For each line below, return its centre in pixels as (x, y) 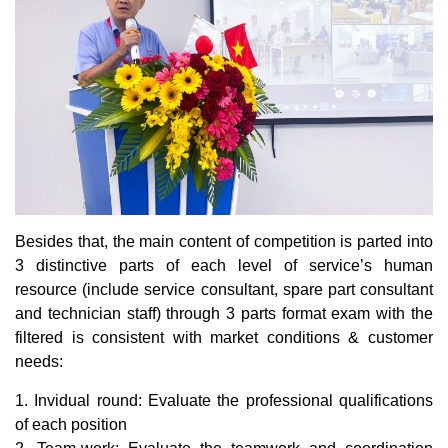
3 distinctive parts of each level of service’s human (224, 265)
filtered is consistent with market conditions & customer (224, 337)
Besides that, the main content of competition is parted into (224, 241)
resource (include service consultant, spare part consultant (224, 289)
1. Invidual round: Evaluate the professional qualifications (224, 400)
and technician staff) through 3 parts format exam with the (224, 313)
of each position (71, 424)
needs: (39, 361)
